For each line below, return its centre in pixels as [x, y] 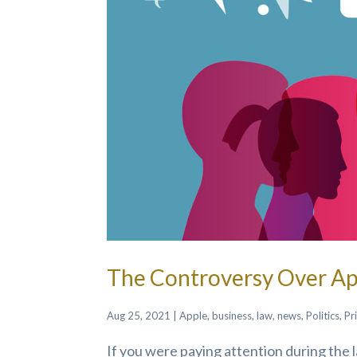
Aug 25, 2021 [139, 316]
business [232, 316]
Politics [323, 316]
